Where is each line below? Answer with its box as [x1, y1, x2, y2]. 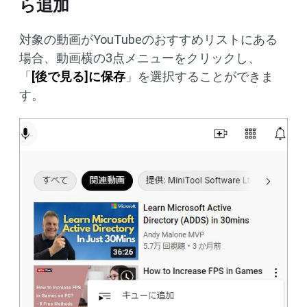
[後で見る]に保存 [32, 69, 125, 84]
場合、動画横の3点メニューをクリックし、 [19, 50, 260, 65]
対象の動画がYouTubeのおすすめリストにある [19, 32, 278, 47]
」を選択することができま [125, 69, 273, 84]
